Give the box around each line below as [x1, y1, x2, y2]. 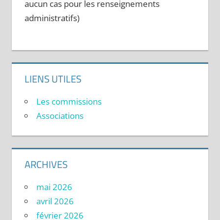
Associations [36, 110, 83, 122]
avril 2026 [36, 195, 74, 207]
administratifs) [24, 12, 80, 24]
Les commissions [36, 96, 102, 108]
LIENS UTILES [24, 71, 82, 87]
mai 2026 [36, 181, 72, 193]
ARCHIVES [24, 157, 68, 172]
